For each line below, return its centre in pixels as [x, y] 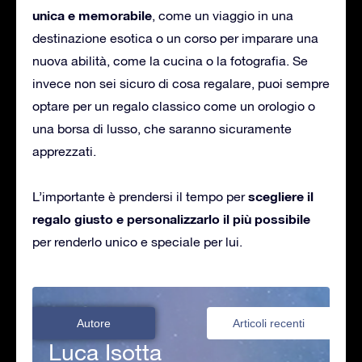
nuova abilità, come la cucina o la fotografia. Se [170, 60]
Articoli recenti [268, 323]
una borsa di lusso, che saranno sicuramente [162, 128]
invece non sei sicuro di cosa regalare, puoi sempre [181, 83]
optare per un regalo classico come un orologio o [174, 105]
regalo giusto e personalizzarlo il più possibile [171, 218]
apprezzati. [64, 151]
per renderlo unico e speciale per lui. [137, 241]
